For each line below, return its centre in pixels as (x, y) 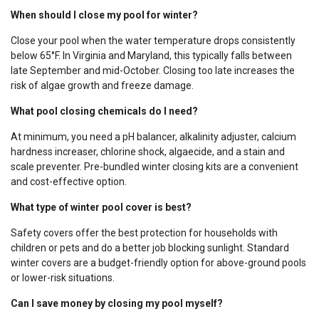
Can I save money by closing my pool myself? (117, 303)
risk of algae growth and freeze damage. (102, 85)
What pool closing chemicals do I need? (104, 111)
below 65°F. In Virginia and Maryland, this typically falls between (151, 55)
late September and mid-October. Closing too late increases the (153, 70)
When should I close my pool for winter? (104, 15)
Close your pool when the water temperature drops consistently (153, 40)
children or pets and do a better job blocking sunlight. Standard (150, 247)
